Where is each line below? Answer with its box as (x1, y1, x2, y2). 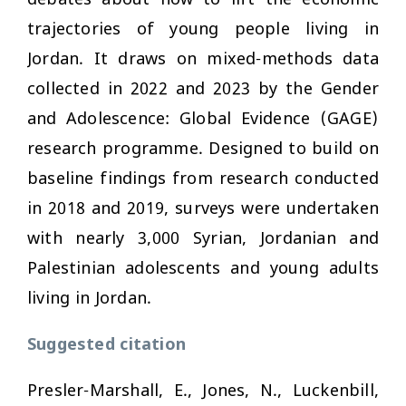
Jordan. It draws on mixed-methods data (27, 48, 379, 71)
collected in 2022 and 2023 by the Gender (27, 78, 379, 101)
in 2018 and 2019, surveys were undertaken (27, 198, 379, 220)
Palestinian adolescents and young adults (27, 257, 379, 280)
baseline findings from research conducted (27, 168, 379, 190)
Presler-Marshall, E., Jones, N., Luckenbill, (27, 380, 379, 402)
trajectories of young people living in (27, 18, 379, 41)
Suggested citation (27, 333, 186, 356)
